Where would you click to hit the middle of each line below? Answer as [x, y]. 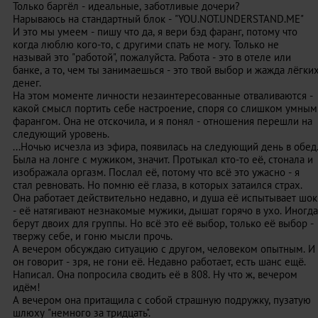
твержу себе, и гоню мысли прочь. [93, 236]
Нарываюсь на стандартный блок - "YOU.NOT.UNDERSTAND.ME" [158, 19]
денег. [27, 83]
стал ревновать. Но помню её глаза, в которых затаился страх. [158, 185]
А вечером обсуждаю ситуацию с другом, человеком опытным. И [164, 249]
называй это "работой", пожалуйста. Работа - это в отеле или [152, 57]
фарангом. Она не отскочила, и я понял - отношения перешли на [163, 121]
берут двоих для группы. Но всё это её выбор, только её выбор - [163, 223]
